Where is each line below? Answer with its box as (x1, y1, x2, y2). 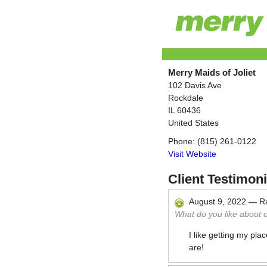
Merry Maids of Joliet (168, 68, 256, 77)
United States (168, 118, 219, 128)
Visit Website (168, 149, 216, 159)
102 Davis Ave (168, 80, 222, 90)
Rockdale (168, 93, 203, 103)
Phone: (168, 136, 197, 146)
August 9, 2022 (189, 197, 246, 206)
